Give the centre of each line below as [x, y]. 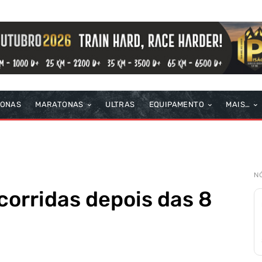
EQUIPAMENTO [177, 105]
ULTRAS [120, 105]
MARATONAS [59, 105]
